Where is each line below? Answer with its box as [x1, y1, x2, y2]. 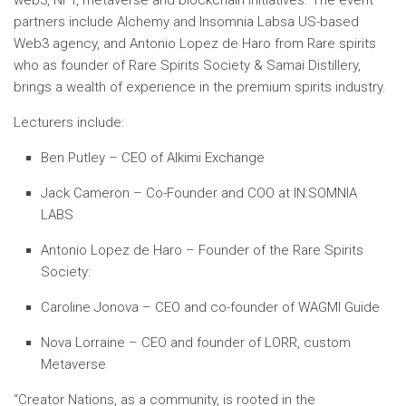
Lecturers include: [14, 114, 124, 130]
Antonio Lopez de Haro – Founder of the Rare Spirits [41, 242, 363, 258]
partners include [14, 14, 117, 30]
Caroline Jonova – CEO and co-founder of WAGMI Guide [41, 299, 380, 315]
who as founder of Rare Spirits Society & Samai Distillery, [14, 57, 361, 73]
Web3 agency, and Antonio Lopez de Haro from [14, 35, 307, 52]
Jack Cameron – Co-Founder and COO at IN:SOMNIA [41, 185, 357, 201]
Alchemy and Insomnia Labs [117, 14, 287, 30]
